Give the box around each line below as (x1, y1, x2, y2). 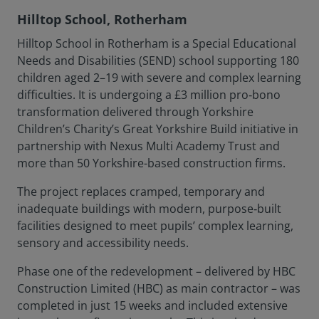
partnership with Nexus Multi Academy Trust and (17, 138, 280, 155)
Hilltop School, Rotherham (17, 11, 187, 28)
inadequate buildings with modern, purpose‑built (17, 201, 281, 217)
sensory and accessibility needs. (17, 235, 189, 251)
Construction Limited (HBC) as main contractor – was (17, 281, 300, 297)
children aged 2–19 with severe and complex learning (17, 70, 301, 86)
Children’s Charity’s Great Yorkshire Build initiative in (17, 121, 298, 137)
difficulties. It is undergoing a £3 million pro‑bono (17, 87, 281, 103)
